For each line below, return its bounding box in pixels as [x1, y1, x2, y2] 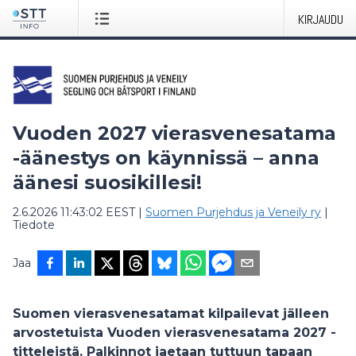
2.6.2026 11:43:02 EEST [13, 205, 135, 219]
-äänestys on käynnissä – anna [13, 146, 319, 169]
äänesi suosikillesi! [13, 171, 202, 194]
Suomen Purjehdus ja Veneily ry [145, 205, 321, 219]
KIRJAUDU [298, 11, 343, 28]
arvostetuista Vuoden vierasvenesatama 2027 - [13, 325, 336, 340]
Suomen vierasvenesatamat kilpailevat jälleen [13, 306, 329, 321]
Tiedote [13, 218, 55, 232]
